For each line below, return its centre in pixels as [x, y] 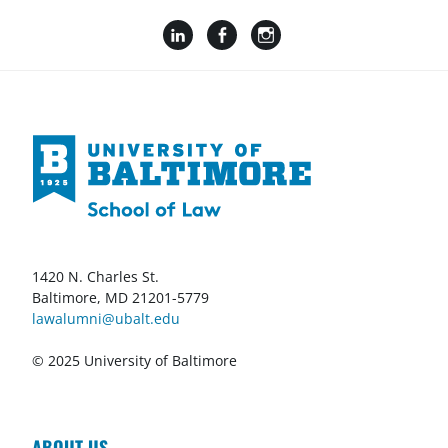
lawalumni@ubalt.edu [106, 318]
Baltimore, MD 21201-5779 [120, 297]
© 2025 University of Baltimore [134, 361]
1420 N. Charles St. [95, 276]
